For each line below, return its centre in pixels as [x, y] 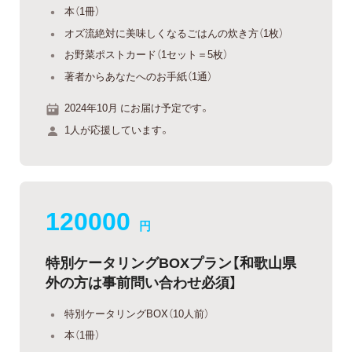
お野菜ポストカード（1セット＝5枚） [146, 54]
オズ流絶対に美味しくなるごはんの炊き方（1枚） [174, 32]
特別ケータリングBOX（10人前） [137, 313]
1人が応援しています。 [117, 129]
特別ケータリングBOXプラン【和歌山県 [171, 262]
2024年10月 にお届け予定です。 [137, 108]
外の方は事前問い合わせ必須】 [141, 281]
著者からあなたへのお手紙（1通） [138, 75]
